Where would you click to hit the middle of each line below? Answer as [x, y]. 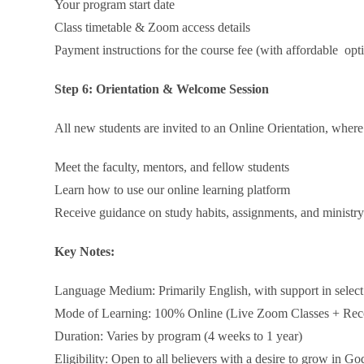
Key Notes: [85, 251]
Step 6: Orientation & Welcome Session [162, 89]
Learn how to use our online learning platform [173, 190]
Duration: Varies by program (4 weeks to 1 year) [179, 336]
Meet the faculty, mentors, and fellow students [172, 167]
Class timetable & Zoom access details [153, 27]
